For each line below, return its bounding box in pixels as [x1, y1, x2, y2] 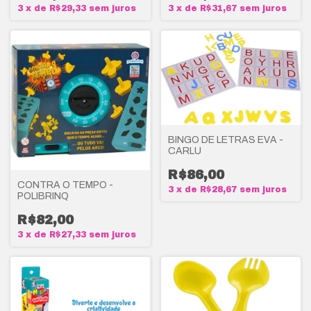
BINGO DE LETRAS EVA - [167, 134, 283, 145]
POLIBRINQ [17, 191, 69, 202]
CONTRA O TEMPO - [17, 180, 113, 191]
